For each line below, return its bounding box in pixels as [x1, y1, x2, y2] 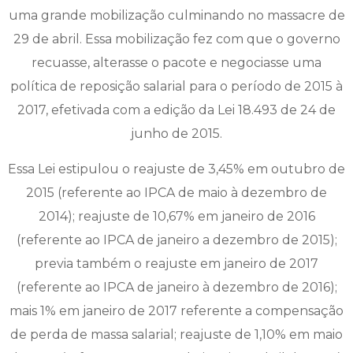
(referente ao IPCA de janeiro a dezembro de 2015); [16, 232, 337, 247]
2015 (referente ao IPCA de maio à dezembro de [26, 184, 327, 200]
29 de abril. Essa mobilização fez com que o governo [13, 32, 340, 47]
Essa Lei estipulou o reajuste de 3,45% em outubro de [8, 161, 345, 176]
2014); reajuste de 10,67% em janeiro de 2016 [38, 208, 315, 224]
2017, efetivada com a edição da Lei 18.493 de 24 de [17, 102, 336, 118]
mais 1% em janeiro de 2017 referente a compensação [9, 303, 344, 318]
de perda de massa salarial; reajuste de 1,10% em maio [10, 326, 343, 342]
